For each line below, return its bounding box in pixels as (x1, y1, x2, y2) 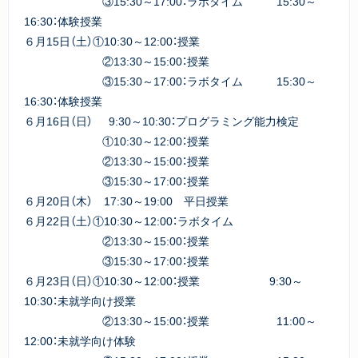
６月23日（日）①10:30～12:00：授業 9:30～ (24, 272, 303, 288)
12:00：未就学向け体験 (24, 332, 136, 348)
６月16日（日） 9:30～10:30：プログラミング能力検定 (24, 113, 299, 129)
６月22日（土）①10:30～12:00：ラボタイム (24, 213, 233, 229)
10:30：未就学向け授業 (24, 292, 136, 308)
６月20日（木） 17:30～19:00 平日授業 (24, 193, 296, 209)
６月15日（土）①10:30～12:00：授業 (24, 33, 200, 49)
